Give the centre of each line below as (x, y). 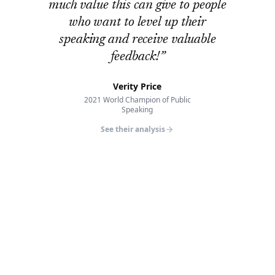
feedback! (135, 57)
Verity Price (137, 86)
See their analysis (133, 129)
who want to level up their (137, 23)
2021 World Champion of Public (137, 100)
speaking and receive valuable (137, 40)
